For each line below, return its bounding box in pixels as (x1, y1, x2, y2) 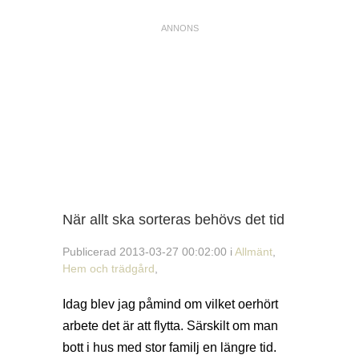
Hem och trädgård (63, 261, 155, 275)
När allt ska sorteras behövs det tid (63, 212, 284, 228)
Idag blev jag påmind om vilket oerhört (63, 297, 278, 312)
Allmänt (235, 244, 272, 258)
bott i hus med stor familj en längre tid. (63, 341, 276, 355)
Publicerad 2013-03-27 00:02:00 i (63, 244, 235, 258)
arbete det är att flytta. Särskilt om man (63, 319, 278, 333)
